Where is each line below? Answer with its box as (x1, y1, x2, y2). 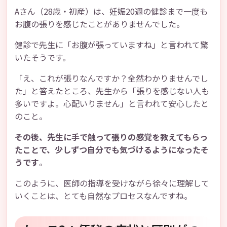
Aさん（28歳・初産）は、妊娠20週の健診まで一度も (15, 5, 208, 17)
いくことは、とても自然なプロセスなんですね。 (15, 190, 192, 202)
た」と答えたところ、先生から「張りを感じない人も (15, 85, 209, 97)
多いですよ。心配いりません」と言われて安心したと (15, 97, 209, 109)
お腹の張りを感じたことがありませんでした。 (15, 18, 184, 30)
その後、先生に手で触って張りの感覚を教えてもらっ (15, 131, 208, 143)
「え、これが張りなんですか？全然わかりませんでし (15, 72, 208, 84)
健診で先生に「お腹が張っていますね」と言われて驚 (15, 39, 208, 51)
